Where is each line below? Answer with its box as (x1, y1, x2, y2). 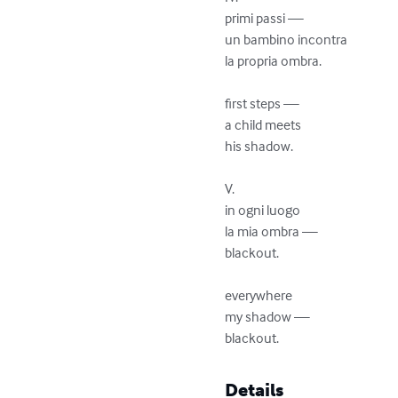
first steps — (225, 93, 300, 112)
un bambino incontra (225, 29, 348, 48)
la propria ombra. (225, 51, 325, 69)
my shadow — (225, 306, 311, 325)
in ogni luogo (225, 200, 301, 219)
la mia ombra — (225, 221, 319, 240)
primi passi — (225, 8, 305, 27)
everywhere (225, 285, 293, 304)
